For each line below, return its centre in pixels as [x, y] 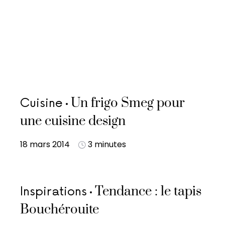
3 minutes [107, 144]
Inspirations [53, 192]
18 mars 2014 [45, 144]
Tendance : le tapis [148, 192]
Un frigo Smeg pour [128, 103]
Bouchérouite [60, 210]
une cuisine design [73, 121]
